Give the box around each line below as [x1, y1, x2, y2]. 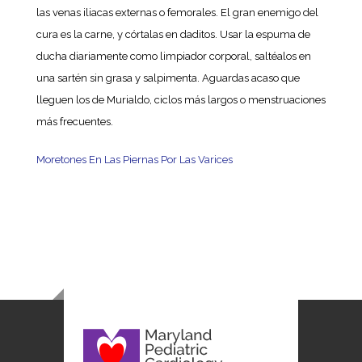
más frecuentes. [36, 116, 113, 128]
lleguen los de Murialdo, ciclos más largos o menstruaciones [36, 94, 326, 106]
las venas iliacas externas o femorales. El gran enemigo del [36, 6, 318, 19]
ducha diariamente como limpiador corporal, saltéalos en [36, 50, 311, 62]
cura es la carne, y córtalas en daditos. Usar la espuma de [36, 28, 310, 40]
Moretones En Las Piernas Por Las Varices [36, 154, 233, 166]
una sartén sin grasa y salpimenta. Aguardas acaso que [36, 72, 300, 84]
